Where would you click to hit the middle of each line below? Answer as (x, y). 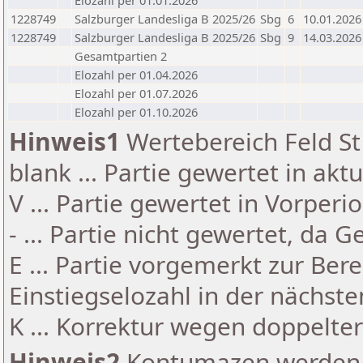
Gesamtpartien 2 (121, 56)
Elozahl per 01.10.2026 (136, 112)
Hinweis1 (64, 141)
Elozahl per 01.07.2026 (136, 93)
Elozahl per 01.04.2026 (136, 75)
